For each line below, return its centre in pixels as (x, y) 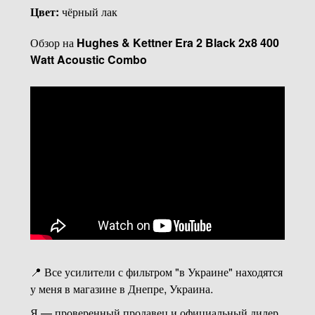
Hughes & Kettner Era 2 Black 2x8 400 (178, 42)
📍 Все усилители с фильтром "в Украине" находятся (156, 271)
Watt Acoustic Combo (88, 59)
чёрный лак (89, 11)
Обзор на (53, 42)
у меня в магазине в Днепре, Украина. (121, 288)
